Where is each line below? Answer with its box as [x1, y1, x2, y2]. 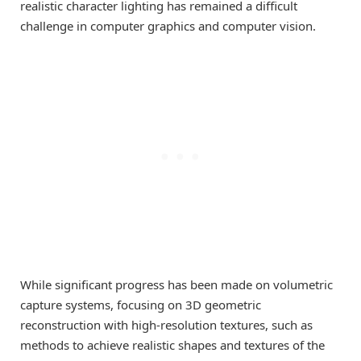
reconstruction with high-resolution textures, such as [20, 317, 313, 334]
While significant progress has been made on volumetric [20, 276, 333, 293]
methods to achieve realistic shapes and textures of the [20, 337, 325, 354]
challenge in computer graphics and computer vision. [20, 18, 316, 35]
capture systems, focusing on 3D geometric [20, 297, 261, 313]
